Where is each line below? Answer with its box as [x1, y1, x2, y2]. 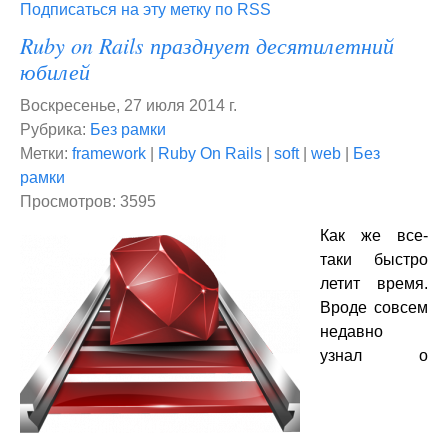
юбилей [20, 56, 90, 86]
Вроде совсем [320, 299, 428, 316]
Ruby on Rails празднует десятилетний [20, 30, 394, 60]
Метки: [20, 145, 72, 162]
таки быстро [320, 251, 428, 268]
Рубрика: [20, 121, 90, 138]
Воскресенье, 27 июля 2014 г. [20, 97, 237, 114]
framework [72, 145, 146, 162]
